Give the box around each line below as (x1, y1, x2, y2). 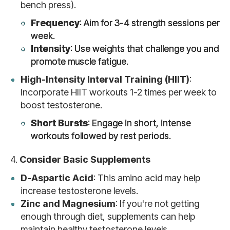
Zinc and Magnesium (21, 198, 116, 209)
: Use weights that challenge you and (70, 43, 219, 54)
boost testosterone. (21, 100, 102, 110)
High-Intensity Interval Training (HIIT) (21, 74, 189, 85)
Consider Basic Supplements (20, 154, 150, 165)
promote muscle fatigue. (31, 56, 128, 67)
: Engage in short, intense (88, 118, 191, 128)
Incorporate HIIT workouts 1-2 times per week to (21, 87, 217, 98)
